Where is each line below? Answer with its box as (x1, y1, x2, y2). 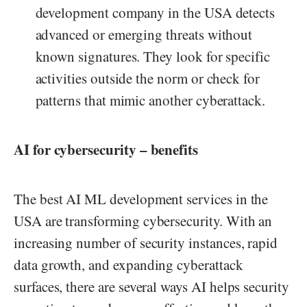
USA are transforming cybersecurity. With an (14, 211, 273, 231)
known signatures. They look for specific (35, 47, 270, 66)
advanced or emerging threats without (35, 25, 253, 45)
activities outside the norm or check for (35, 69, 260, 88)
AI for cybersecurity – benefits (14, 139, 203, 160)
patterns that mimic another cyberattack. (35, 90, 275, 110)
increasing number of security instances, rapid (14, 233, 278, 253)
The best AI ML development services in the (14, 189, 269, 209)
